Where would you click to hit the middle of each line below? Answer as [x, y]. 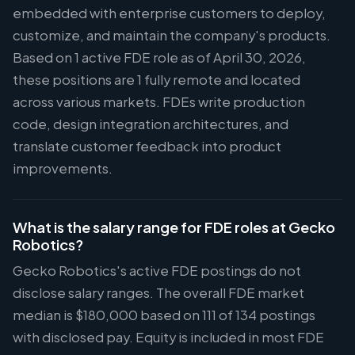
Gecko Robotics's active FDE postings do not [157, 271]
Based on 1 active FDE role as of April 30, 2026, [159, 57]
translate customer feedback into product [147, 146]
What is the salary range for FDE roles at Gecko [174, 227]
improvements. [63, 168]
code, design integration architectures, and [151, 124]
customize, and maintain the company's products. [172, 35]
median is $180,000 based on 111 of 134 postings [164, 315]
